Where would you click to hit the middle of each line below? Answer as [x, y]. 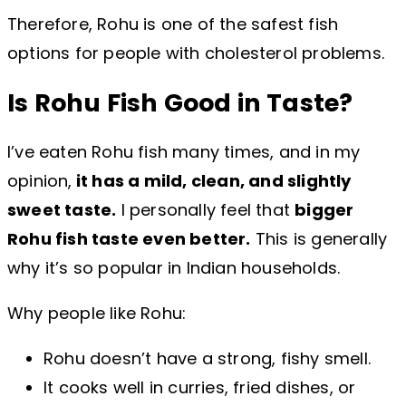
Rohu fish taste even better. [129, 239]
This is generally [319, 239]
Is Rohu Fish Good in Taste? [180, 102]
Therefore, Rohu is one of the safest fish [173, 24]
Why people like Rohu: [97, 314]
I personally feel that [206, 210]
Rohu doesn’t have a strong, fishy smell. [207, 359]
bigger [324, 210]
